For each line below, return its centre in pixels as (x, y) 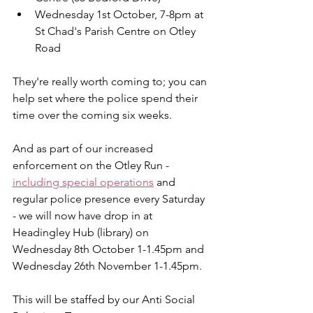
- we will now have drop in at (84, 216)
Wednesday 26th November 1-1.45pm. (107, 266)
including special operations (83, 182)
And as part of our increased (84, 148)
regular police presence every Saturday (110, 199)
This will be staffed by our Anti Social (105, 299)
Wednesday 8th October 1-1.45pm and (110, 249)
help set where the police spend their (107, 98)
